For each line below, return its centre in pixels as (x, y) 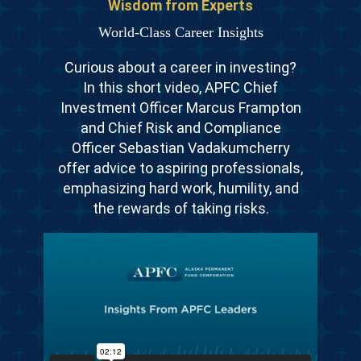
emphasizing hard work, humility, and (180, 189)
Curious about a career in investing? (180, 68)
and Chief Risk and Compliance (180, 128)
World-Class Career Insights (180, 33)
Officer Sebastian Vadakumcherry (180, 148)
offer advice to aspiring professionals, (180, 168)
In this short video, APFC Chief (180, 88)
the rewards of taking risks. (180, 209)
